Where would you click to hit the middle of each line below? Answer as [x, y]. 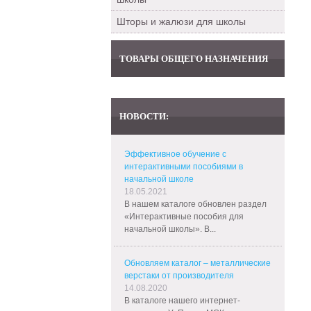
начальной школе [159, 179]
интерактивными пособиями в [184, 167]
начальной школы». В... [170, 229]
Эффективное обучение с [175, 154]
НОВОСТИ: [144, 116]
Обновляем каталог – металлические [197, 263]
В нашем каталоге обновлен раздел [195, 204]
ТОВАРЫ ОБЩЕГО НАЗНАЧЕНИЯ [194, 59]
